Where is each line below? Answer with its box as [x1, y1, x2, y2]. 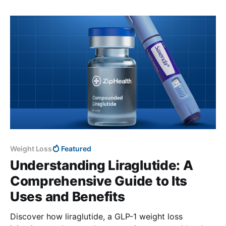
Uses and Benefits [10, 188, 125, 204]
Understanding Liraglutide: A [10, 157, 193, 173]
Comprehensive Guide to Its [10, 173, 188, 189]
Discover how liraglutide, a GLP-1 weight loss [10, 211, 183, 221]
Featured [61, 144, 91, 153]
